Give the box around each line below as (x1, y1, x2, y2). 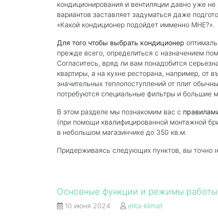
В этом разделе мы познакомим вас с (57, 108, 183, 116)
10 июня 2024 (65, 201, 110, 210)
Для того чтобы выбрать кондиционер (57, 38, 184, 47)
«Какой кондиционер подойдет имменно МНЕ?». (57, 20, 215, 29)
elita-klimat (128, 201, 163, 210)
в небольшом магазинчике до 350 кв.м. (57, 128, 187, 136)
